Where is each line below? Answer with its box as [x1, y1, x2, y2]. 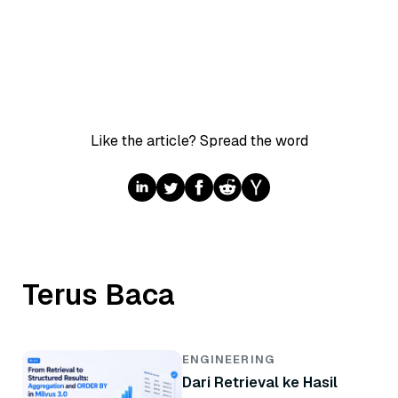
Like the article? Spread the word [90, 131, 308, 151]
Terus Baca [22, 276, 175, 314]
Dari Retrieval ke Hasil [182, 373, 338, 393]
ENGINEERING [182, 352, 275, 368]
